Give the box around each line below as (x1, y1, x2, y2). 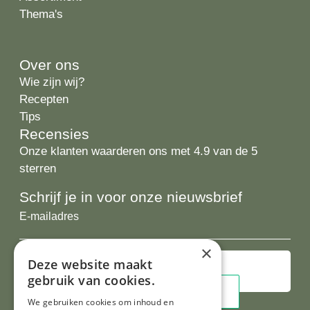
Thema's (19, 7, 63, 21)
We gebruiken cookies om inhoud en (28, 296, 174, 308)
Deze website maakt (28, 256, 153, 273)
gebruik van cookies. (28, 272, 155, 289)
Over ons (19, 56, 80, 73)
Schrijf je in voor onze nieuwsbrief (19, 188, 242, 205)
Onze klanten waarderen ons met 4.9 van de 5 (19, 144, 257, 158)
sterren (19, 161, 56, 175)
